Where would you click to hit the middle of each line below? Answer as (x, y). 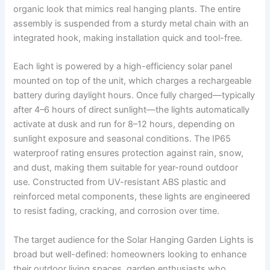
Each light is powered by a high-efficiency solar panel (123, 67)
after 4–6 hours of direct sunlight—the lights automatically (132, 110)
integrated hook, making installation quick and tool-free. (128, 38)
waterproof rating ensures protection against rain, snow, (129, 153)
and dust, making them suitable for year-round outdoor (126, 168)
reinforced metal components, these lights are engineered (132, 197)
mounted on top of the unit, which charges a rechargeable (133, 81)
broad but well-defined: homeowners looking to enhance (130, 254)
